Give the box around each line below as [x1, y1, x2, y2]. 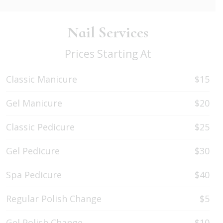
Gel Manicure [6, 97, 62, 110]
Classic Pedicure [6, 121, 75, 133]
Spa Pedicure [6, 169, 62, 181]
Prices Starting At [64, 47, 151, 61]
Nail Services [67, 23, 148, 42]
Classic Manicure [6, 73, 77, 86]
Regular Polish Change [6, 193, 102, 205]
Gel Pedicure [6, 145, 60, 157]
